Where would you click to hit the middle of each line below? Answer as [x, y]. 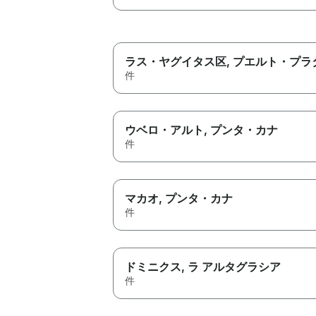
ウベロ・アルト [164, 129]
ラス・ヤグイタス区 [176, 61]
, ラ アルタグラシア [231, 266]
